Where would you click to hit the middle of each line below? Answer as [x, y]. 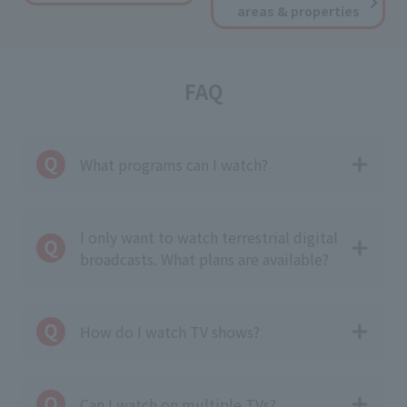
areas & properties [298, 11]
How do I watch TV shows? [170, 332]
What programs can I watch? [174, 164]
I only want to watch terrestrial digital [209, 237]
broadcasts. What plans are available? [204, 259]
